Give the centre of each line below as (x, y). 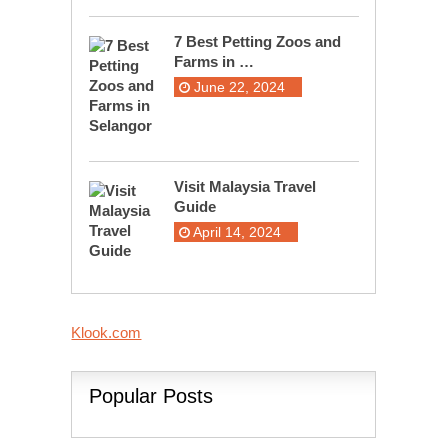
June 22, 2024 (237, 87)
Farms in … (213, 62)
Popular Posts (150, 396)
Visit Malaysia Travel (244, 187)
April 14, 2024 (235, 232)
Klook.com (106, 333)
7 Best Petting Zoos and (257, 42)
